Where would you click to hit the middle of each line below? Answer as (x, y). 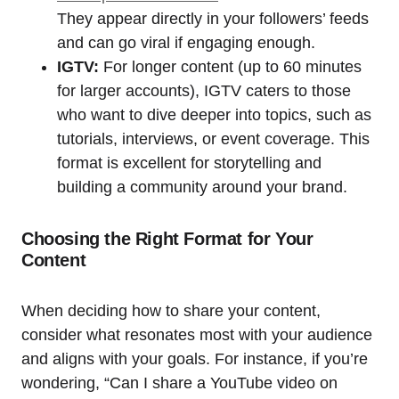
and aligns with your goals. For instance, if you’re (195, 359)
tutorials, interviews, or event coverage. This (213, 139)
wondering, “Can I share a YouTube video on (179, 383)
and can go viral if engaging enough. (186, 43)
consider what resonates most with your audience (197, 335)
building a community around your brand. (202, 187)
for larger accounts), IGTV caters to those (204, 91)
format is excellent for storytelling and (189, 163)
